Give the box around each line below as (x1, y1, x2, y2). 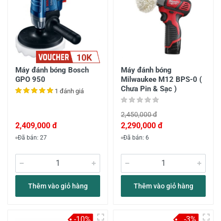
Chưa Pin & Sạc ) (121, 84, 177, 93)
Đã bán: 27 (18, 134, 47, 141)
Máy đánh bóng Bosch (15, 66, 89, 74)
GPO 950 (15, 75, 45, 84)
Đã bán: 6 (123, 134, 149, 141)
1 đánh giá (55, 87, 84, 95)
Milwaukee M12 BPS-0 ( (121, 75, 202, 84)
